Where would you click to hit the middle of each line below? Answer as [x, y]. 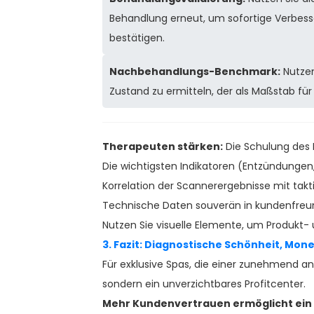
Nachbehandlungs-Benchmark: [195, 72]
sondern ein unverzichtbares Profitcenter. [204, 284]
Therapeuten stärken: [163, 147]
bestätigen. [137, 38]
